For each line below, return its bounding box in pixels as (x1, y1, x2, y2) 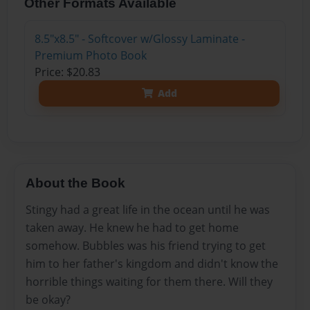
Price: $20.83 (34, 64, 100, 80)
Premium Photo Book (34, 47, 147, 63)
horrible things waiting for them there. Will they (26, 274, 273, 290)
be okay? (26, 292, 71, 308)
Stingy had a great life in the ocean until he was (26, 202, 270, 218)
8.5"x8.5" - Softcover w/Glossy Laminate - (34, 30, 245, 46)
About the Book (26, 176, 125, 191)
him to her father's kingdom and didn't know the (26, 256, 278, 272)
